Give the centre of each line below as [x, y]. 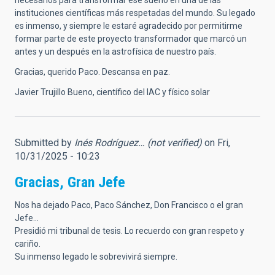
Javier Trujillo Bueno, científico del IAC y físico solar [112, 92]
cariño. [28, 244]
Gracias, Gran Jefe [70, 183]
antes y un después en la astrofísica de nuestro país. [115, 52]
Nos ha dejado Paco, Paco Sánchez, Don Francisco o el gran [129, 205]
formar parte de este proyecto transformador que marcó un [131, 39]
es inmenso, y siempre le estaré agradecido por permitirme [129, 26]
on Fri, [216, 143]
